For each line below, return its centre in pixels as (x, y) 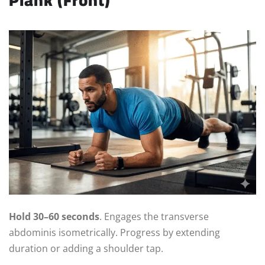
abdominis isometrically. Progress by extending (114, 233)
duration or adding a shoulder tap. (86, 249)
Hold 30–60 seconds (54, 217)
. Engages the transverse (154, 217)
